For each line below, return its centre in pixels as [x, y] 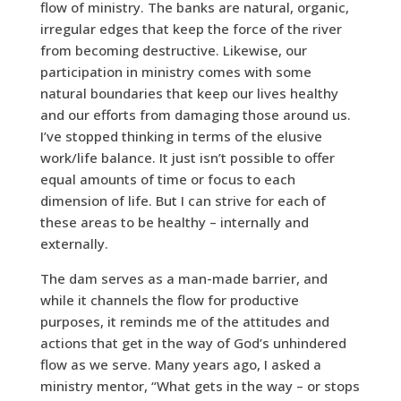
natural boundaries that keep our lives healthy [189, 94]
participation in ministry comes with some [175, 72]
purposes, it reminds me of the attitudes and [184, 322]
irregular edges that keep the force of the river [191, 29]
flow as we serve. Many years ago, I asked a [180, 365]
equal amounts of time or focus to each [167, 179]
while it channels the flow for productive [169, 300]
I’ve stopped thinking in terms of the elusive [181, 137]
